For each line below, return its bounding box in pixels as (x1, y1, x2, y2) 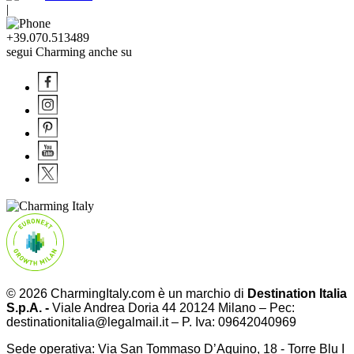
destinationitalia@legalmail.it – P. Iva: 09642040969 (6, 315, 296, 330)
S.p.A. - (6, 301, 52, 315)
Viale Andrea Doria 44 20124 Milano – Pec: (52, 301, 295, 315)
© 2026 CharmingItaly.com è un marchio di (6, 287, 247, 301)
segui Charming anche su (6, 45, 132, 59)
